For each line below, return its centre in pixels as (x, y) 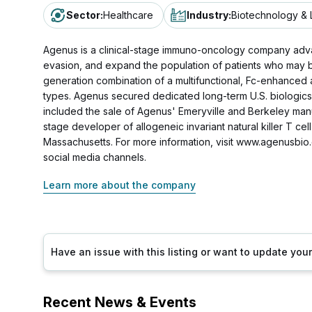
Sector (83, 15)
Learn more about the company (119, 185)
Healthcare (128, 15)
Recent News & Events (120, 302)
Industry (208, 15)
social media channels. (95, 157)
